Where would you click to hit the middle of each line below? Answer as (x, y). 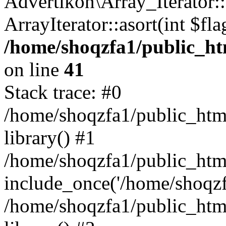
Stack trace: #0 (63, 92)
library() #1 (50, 137)
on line (34, 69)
